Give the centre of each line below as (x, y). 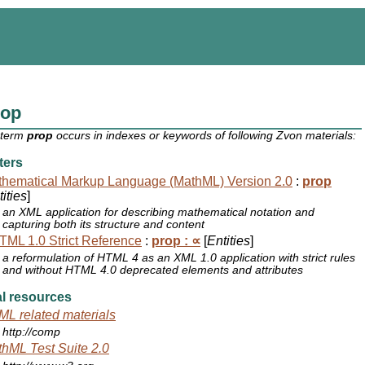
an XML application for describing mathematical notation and (159, 213)
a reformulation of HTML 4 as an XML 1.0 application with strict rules (179, 257)
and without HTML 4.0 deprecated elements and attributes (153, 270)
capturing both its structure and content (104, 225)
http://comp (32, 332)
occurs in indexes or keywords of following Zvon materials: (205, 136)
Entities (229, 241)
